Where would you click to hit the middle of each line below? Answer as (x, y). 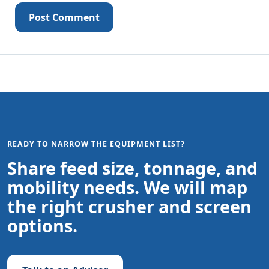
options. (42, 226)
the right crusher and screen (129, 207)
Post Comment (64, 18)
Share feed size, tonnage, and (132, 168)
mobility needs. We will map (127, 187)
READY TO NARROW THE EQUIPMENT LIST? (96, 144)
